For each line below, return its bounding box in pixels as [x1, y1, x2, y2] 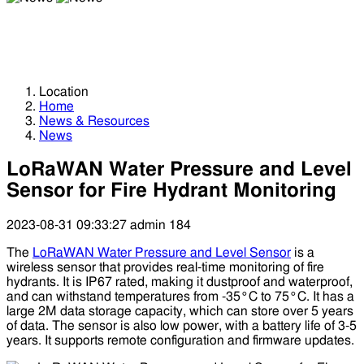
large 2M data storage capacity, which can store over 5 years [6, 304, 353, 318]
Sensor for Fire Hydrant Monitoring [6, 181, 336, 201]
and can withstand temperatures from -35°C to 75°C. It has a [6, 289, 354, 303]
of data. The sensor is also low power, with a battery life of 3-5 [6, 318, 357, 332]
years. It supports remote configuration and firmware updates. [6, 333, 354, 347]
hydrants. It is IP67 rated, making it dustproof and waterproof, [6, 275, 353, 288]
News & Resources [39, 115, 149, 128]
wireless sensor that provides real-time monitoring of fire [6, 260, 324, 274]
